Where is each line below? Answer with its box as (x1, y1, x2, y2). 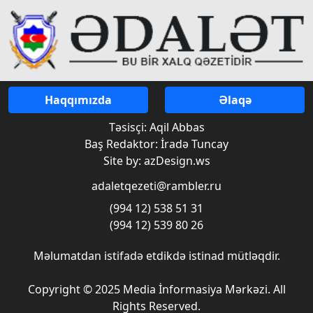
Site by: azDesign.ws (103, 153, 210, 169)
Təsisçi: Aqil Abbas (108, 119, 205, 136)
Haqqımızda (45, 92, 112, 108)
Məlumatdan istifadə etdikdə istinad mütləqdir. (33, 248, 280, 264)
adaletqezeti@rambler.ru (92, 178, 221, 194)
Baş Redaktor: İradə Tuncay (85, 136, 228, 152)
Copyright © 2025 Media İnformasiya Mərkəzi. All (27, 282, 286, 298)
